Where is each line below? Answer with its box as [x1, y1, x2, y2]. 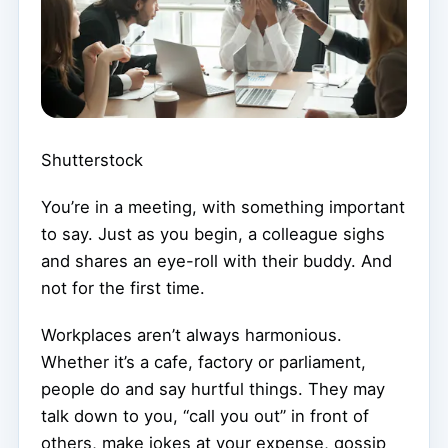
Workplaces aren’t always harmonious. [41, 325, 342, 346]
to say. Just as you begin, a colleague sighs [41, 224, 385, 245]
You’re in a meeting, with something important [41, 197, 405, 218]
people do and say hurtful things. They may [41, 379, 385, 400]
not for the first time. [41, 278, 205, 299]
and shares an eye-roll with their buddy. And [41, 251, 392, 272]
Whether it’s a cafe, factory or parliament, [41, 352, 366, 373]
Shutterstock [41, 150, 143, 171]
